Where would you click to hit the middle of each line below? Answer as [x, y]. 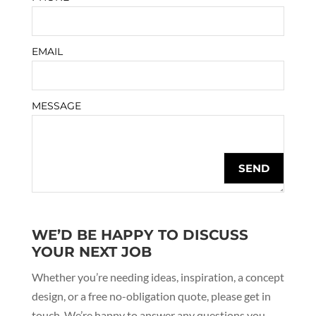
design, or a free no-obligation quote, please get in [151, 296]
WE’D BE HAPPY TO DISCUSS [140, 235]
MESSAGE [56, 106]
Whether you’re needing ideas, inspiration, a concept [158, 277]
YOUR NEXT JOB [91, 252]
